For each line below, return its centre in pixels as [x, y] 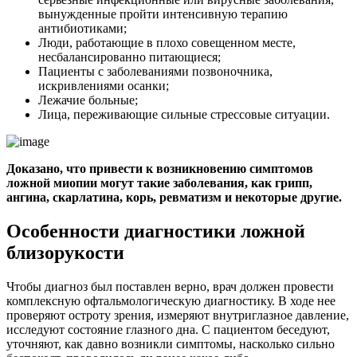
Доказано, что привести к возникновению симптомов [160, 168]
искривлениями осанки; [104, 85]
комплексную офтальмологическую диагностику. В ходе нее [171, 300]
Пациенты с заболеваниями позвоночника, [155, 71]
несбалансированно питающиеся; [129, 57]
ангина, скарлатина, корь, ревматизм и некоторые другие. [174, 197]
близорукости [65, 252]
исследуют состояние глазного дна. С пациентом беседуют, [168, 329]
